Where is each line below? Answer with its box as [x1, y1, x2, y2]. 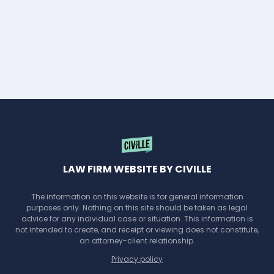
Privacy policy [111, 254, 163, 264]
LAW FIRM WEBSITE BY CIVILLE [62, 162, 212, 176]
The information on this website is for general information [31, 191, 243, 202]
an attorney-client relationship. [79, 235, 195, 246]
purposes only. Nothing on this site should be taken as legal [26, 202, 248, 213]
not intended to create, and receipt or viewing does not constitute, [15, 224, 259, 235]
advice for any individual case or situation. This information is [21, 213, 253, 224]
